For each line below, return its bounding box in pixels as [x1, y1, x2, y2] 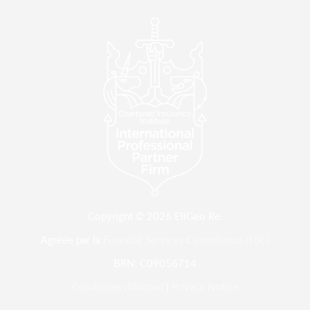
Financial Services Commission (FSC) [103, 235, 269, 246]
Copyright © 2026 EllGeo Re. [87, 211, 223, 222]
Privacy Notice [172, 282, 238, 293]
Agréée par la [41, 235, 103, 246]
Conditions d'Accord [72, 282, 163, 293]
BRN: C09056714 [113, 258, 197, 269]
